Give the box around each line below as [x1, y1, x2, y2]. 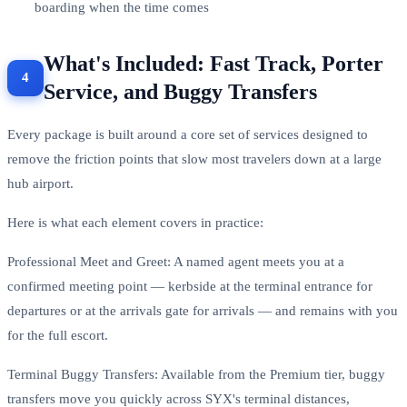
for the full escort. [7, 327, 108, 342]
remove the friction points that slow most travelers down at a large [7, 151, 382, 166]
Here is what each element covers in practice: [7, 214, 263, 230]
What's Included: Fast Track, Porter [44, 51, 383, 75]
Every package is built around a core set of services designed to [7, 126, 368, 142]
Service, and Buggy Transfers [44, 79, 317, 104]
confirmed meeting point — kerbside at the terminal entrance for [7, 278, 372, 293]
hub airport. [7, 175, 74, 191]
